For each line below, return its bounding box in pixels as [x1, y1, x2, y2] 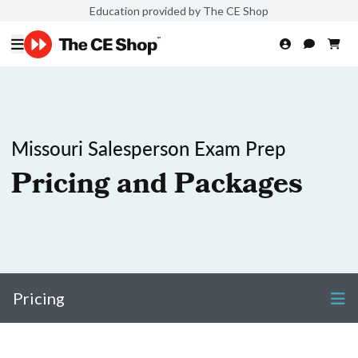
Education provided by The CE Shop [89, 3, 268, 18]
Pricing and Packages [11, 163, 303, 211]
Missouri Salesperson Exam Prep [11, 134, 286, 161]
